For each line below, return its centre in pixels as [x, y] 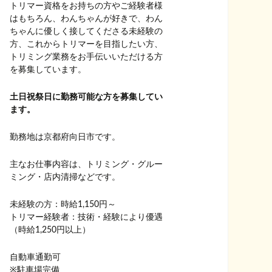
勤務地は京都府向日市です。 [65, 137]
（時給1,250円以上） [50, 230]
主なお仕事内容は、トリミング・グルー [86, 165]
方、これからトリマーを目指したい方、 [86, 44]
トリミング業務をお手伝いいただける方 [86, 57]
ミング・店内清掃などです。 [65, 177]
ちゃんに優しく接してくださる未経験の [86, 32]
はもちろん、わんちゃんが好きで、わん [86, 19]
